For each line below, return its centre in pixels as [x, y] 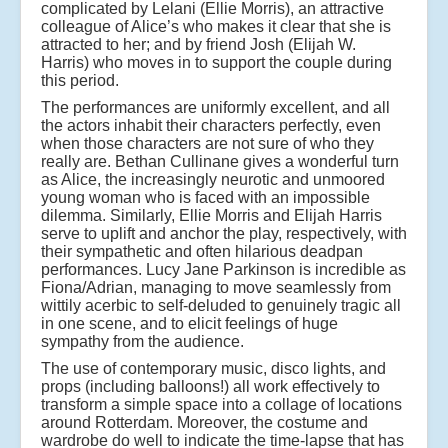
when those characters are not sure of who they [207, 144]
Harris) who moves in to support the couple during [216, 63]
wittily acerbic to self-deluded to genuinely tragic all [221, 306]
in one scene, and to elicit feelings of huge [189, 324]
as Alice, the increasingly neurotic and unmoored [213, 180]
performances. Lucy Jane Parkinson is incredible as [223, 270]
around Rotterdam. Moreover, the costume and [204, 423]
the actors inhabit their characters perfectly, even [211, 126]
